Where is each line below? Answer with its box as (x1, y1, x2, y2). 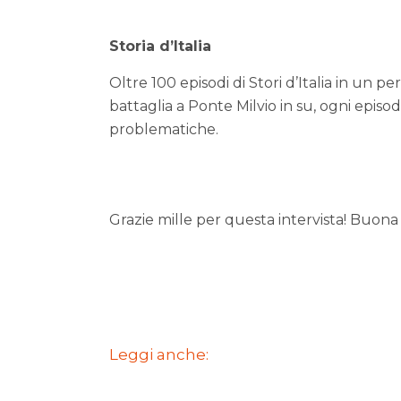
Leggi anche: (109, 346, 209, 364)
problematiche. (109, 121, 218, 139)
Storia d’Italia (109, 38, 211, 55)
